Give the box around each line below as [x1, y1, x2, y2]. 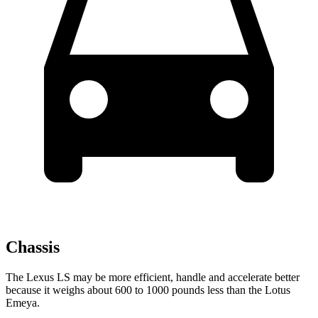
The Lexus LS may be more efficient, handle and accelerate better [6, 270, 300, 283]
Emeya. [6, 296, 40, 309]
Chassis [6, 237, 60, 256]
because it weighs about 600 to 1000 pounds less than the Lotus [6, 283, 290, 296]
